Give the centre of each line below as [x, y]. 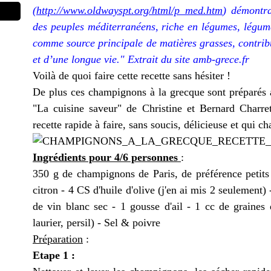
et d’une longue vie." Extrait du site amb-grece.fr [141, 59]
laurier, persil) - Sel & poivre [96, 223]
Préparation [58, 239]
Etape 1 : [54, 255]
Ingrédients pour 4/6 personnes [107, 157]
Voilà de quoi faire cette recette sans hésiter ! [132, 76]
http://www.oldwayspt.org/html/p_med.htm [129, 10]
